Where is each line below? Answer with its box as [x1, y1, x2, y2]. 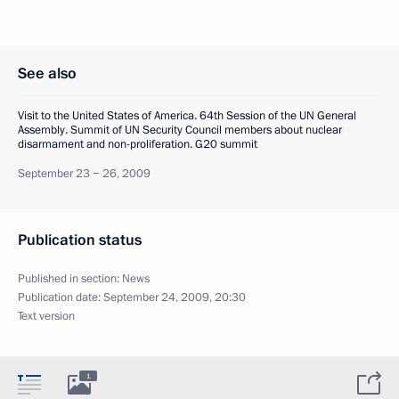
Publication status [18, 229, 142, 250]
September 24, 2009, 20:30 [103, 289, 246, 305]
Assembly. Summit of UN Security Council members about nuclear [18, 121, 342, 138]
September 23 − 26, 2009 [18, 165, 151, 182]
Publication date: [18, 289, 103, 305]
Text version [18, 307, 75, 324]
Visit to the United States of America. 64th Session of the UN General [18, 107, 356, 124]
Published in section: [18, 270, 122, 287]
